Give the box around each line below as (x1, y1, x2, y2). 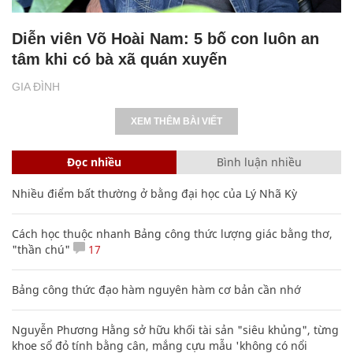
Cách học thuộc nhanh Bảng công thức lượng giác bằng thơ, (12, 225, 333, 241)
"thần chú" (12, 241, 70, 257)
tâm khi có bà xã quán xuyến (12, 50, 227, 68)
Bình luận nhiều (216, 154, 302, 169)
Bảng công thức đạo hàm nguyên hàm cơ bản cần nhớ (12, 281, 301, 297)
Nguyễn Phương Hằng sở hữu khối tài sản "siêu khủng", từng (12, 321, 339, 337)
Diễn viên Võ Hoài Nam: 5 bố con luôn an (12, 29, 319, 47)
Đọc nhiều (67, 154, 121, 169)
